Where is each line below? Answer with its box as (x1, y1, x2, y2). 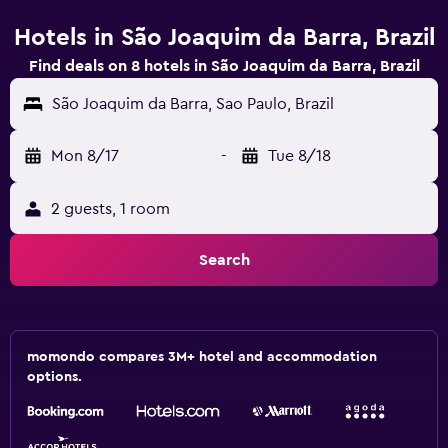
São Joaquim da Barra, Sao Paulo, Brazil (52, 96, 334, 112)
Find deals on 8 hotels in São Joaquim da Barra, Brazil (28, 58, 420, 74)
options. (27, 370, 82, 384)
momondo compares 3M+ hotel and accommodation (27, 350, 377, 364)
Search (198, 252, 250, 268)
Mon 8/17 (51, 148, 119, 164)
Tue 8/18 (268, 148, 331, 164)
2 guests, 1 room (51, 201, 170, 217)
